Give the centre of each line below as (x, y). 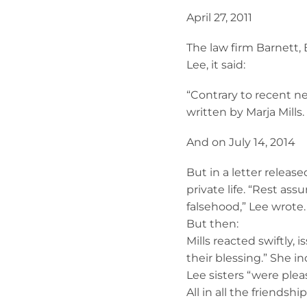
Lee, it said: (216, 64)
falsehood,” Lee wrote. (246, 207)
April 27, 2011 (219, 17)
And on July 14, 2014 (241, 143)
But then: (212, 224)
